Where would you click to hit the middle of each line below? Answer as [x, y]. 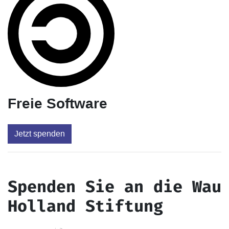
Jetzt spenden [40, 133]
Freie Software [58, 103]
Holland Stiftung [85, 206]
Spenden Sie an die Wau [114, 186]
